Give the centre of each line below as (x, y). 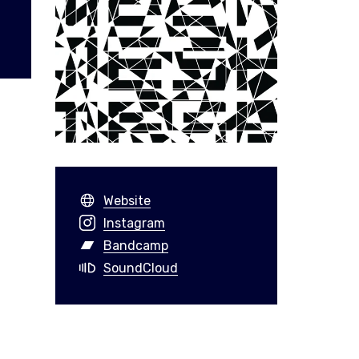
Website (127, 200)
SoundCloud (140, 268)
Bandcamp (135, 245)
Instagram (134, 223)
